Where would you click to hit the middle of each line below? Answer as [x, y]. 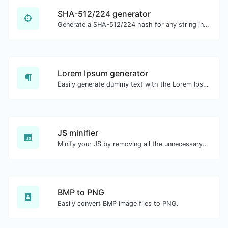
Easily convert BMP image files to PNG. [118, 203]
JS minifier [78, 133]
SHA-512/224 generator [104, 13]
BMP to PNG [81, 192]
